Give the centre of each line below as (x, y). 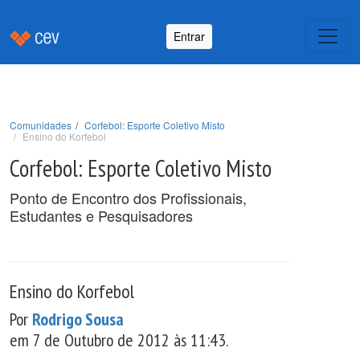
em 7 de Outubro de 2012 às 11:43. (119, 340)
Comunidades (41, 125)
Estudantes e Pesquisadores (101, 215)
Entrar (189, 36)
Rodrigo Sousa (78, 319)
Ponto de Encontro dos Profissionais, (128, 198)
